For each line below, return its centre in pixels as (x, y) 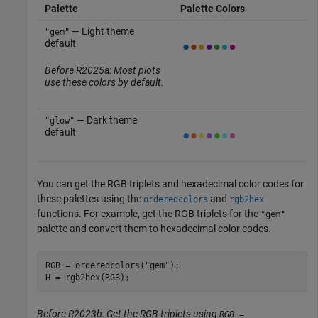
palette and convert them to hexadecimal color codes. (154, 229)
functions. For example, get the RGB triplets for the (149, 214)
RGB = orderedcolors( (95, 265)
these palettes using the (90, 199)
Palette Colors (212, 9)
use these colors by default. (104, 83)
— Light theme (102, 32)
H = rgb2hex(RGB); (87, 277)
